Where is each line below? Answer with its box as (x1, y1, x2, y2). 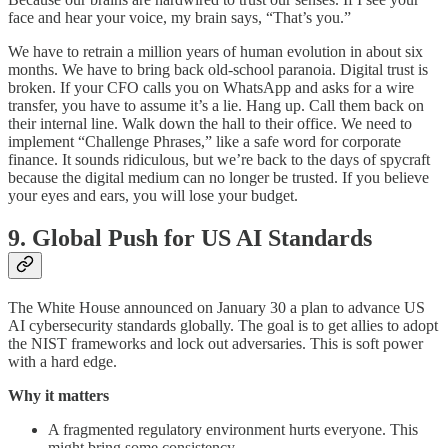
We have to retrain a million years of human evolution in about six (8, 43, 423, 61)
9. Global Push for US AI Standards (8, 224, 372, 251)
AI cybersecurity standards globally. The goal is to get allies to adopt (8, 316, 438, 334)
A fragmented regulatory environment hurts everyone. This (48, 420, 418, 438)
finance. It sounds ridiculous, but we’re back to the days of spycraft (8, 151, 430, 169)
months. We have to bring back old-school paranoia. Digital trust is (8, 61, 428, 79)
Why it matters (8, 386, 109, 404)
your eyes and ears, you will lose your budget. (8, 187, 298, 205)
